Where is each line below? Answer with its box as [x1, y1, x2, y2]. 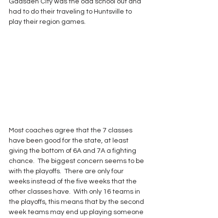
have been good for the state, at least [9, 137, 130, 144]
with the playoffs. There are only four [9, 167, 125, 175]
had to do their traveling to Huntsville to [9, 8, 133, 16]
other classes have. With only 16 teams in [9, 188, 142, 195]
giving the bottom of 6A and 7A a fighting [9, 147, 138, 154]
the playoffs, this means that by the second [9, 198, 145, 205]
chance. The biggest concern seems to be [9, 157, 145, 164]
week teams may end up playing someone [9, 208, 145, 216]
